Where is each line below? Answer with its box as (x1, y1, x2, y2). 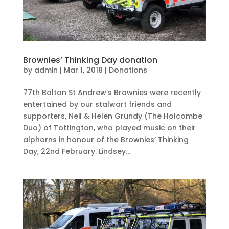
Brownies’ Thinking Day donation (22, 54, 157, 66)
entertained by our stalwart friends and (22, 99, 172, 110)
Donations (108, 65, 147, 76)
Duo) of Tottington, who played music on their (22, 123, 196, 133)
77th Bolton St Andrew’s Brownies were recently (22, 87, 201, 98)
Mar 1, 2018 (63, 65, 103, 76)
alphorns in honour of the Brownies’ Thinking (22, 134, 189, 145)
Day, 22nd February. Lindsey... (22, 146, 130, 157)
